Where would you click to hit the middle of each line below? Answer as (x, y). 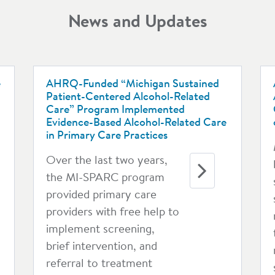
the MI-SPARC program (105, 178)
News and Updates (137, 23)
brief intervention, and (102, 247)
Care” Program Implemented (115, 110)
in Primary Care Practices (107, 136)
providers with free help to (113, 213)
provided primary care (101, 196)
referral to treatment (99, 264)
